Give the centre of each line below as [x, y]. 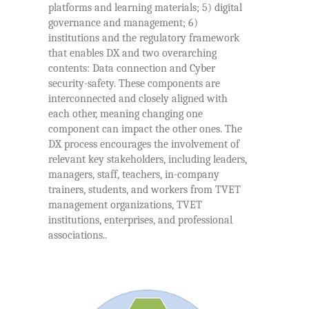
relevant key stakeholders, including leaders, [148, 160]
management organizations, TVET [125, 205]
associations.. [78, 236]
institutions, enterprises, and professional [140, 220]
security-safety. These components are [134, 84]
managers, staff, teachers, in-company [134, 175]
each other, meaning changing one [126, 114]
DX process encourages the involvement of [144, 144]
